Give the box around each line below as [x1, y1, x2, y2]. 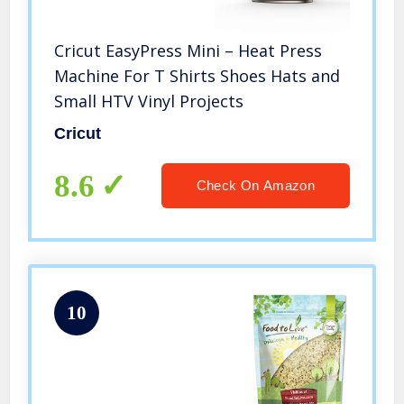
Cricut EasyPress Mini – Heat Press [54, 40, 323, 62]
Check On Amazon [196, 178, 315, 194]
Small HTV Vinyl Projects [54, 90, 244, 113]
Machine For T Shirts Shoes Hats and [54, 65, 341, 87]
